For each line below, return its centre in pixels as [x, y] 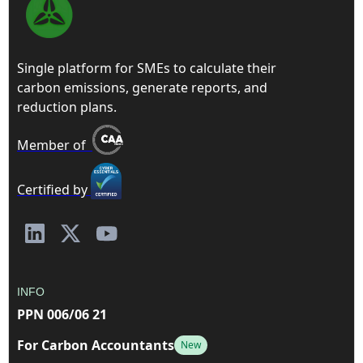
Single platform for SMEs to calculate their [147, 68]
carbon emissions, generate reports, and [142, 87]
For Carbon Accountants [96, 346]
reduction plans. [67, 107]
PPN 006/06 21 [62, 315]
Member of [55, 145]
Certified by [54, 190]
